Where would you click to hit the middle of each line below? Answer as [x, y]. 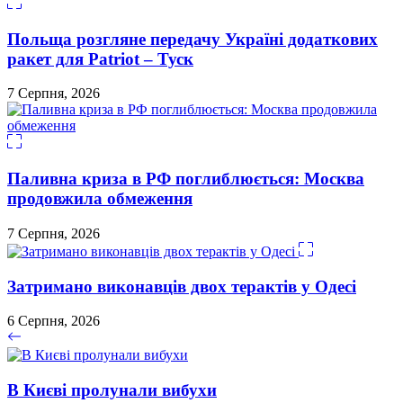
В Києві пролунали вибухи [112, 390]
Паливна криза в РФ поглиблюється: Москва [186, 179]
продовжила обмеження [100, 199]
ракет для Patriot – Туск [100, 58]
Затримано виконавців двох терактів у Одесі [182, 286]
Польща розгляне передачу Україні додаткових [193, 39]
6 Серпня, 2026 [54, 321]
